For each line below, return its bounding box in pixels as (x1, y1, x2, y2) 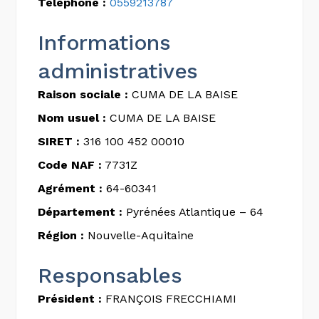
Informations (38, 29, 171, 55)
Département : (38, 204, 123, 219)
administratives (38, 58, 198, 83)
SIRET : (38, 134, 80, 148)
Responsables (38, 262, 182, 288)
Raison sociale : (38, 87, 129, 101)
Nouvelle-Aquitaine (84, 228, 194, 242)
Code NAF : (38, 157, 103, 172)
